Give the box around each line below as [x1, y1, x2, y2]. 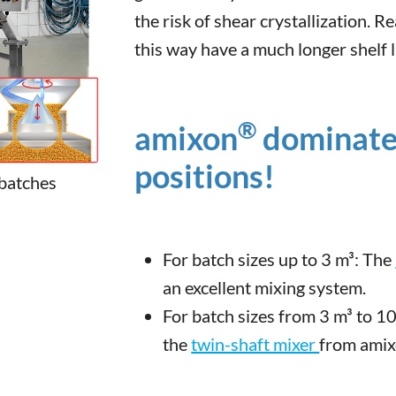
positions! [134, 156, 276, 195]
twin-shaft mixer [191, 333, 320, 354]
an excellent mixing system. [163, 277, 367, 298]
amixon [134, 118, 239, 157]
